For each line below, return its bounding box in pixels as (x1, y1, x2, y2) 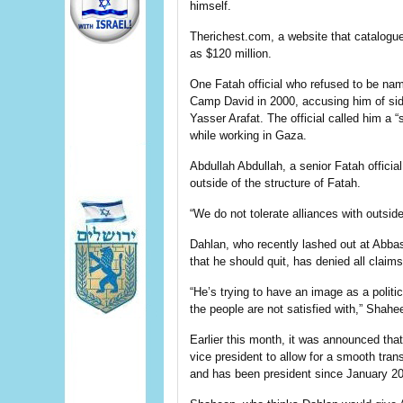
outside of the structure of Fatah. (190, 176, 361, 190)
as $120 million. (190, 47, 272, 60)
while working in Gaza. (190, 129, 307, 142)
